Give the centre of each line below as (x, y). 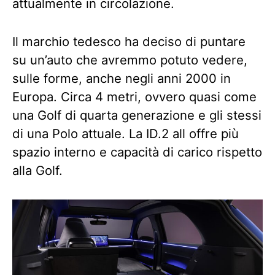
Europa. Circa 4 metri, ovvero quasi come (134, 96)
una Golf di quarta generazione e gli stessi (137, 115)
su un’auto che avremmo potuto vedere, (130, 60)
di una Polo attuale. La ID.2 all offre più (126, 133)
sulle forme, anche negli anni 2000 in (122, 78)
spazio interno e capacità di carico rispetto (137, 152)
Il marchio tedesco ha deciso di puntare (129, 41)
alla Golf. (37, 170)
